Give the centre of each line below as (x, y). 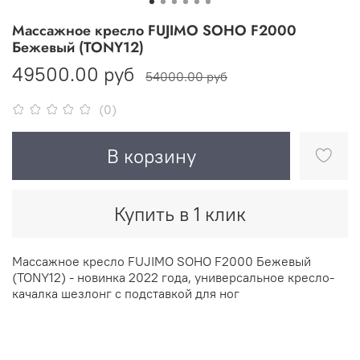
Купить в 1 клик (180, 214)
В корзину (151, 156)
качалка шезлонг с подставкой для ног (126, 294)
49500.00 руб (73, 74)
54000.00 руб (186, 77)
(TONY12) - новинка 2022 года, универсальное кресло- (173, 278)
